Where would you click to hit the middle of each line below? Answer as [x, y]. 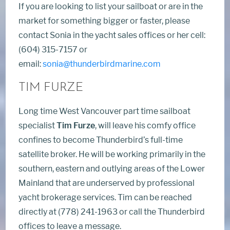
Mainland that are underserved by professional [107, 183]
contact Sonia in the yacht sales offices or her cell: [112, 35]
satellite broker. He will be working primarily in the [112, 154]
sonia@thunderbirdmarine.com [102, 64]
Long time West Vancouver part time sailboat [105, 111]
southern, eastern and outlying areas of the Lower [112, 169]
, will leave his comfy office [146, 126]
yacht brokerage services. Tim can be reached [106, 197]
